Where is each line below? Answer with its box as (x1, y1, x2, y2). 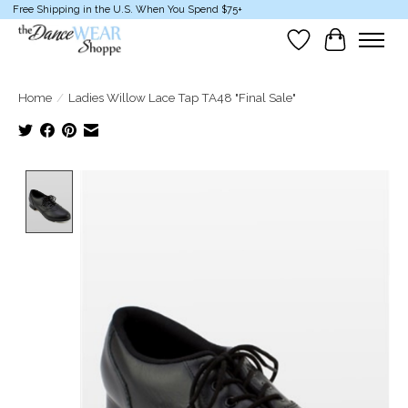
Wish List (298, 39, 361, 57)
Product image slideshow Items (79, 170, 292, 189)
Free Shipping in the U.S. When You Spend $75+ (12, 4, 242, 16)
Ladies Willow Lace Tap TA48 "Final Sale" (68, 90, 296, 106)
